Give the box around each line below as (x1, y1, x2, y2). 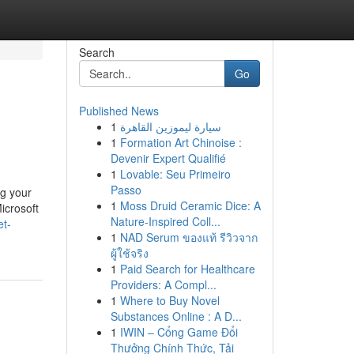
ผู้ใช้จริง (110, 245, 149, 261)
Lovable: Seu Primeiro (119, 166, 231, 182)
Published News (78, 103, 159, 119)
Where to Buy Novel (119, 292, 220, 308)
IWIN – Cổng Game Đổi (119, 324, 238, 340)
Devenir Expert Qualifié (110, 150, 226, 166)
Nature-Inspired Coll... (110, 213, 220, 229)
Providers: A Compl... (110, 277, 217, 292)
